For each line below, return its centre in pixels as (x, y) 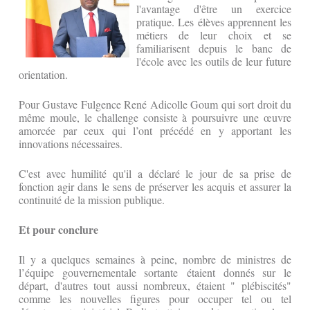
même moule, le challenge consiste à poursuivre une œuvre (155, 118)
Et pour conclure (58, 230)
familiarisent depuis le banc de (214, 48)
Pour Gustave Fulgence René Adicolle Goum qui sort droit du (155, 104)
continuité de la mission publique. (92, 200)
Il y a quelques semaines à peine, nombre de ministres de (155, 259)
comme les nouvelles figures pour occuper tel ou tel (155, 299)
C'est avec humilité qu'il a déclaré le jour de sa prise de (155, 174)
